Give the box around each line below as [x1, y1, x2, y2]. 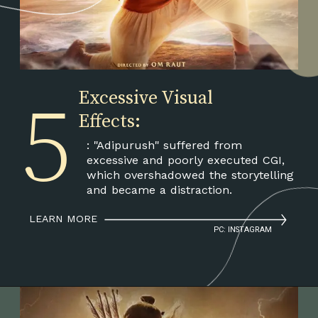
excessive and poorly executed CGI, [86, 153, 285, 167]
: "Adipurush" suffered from [86, 138, 242, 152]
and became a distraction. [86, 182, 232, 197]
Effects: [77, 110, 141, 134]
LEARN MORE [29, 213, 98, 225]
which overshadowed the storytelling [86, 168, 294, 182]
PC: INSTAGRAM [214, 225, 273, 235]
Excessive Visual [77, 87, 213, 111]
